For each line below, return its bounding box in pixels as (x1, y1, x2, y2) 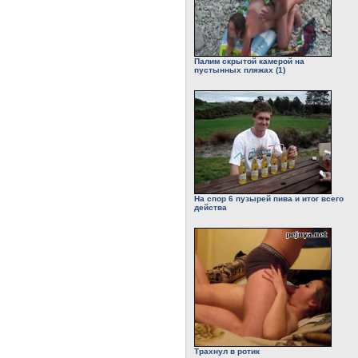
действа (194, 202, 227, 212)
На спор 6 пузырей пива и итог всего (194, 193, 344, 203)
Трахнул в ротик (194, 347, 260, 356)
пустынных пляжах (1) (194, 65, 285, 74)
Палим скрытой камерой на (194, 56, 304, 66)
